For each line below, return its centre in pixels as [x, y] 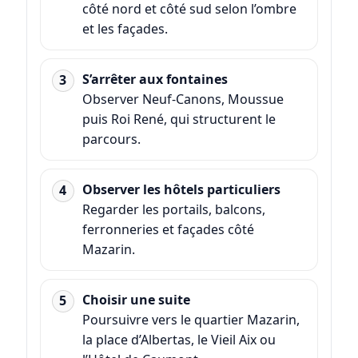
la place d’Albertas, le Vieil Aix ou [179, 339]
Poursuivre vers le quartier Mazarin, [191, 319]
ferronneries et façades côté [168, 229]
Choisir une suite [136, 299]
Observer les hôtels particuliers [181, 189]
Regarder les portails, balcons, [173, 209]
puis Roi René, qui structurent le [179, 119]
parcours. [111, 139]
